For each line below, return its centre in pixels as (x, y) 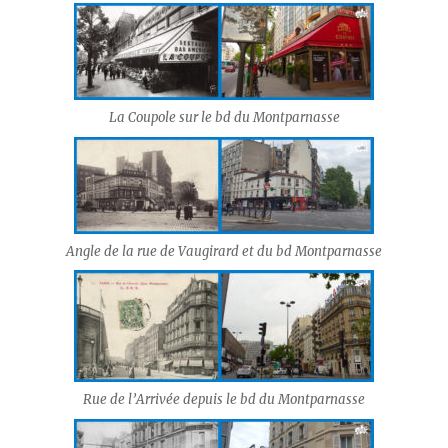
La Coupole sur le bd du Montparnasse (224, 117)
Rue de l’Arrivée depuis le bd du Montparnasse (224, 400)
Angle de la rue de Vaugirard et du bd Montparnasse (224, 251)
